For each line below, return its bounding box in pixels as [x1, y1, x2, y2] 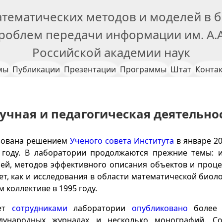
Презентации [63, 64, 116, 75]
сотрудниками [11, 203, 67, 214]
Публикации [12, 64, 60, 75]
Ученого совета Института [70, 135, 174, 146]
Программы [119, 64, 166, 75]
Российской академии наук [32, 44, 190, 60]
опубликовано [131, 203, 188, 214]
